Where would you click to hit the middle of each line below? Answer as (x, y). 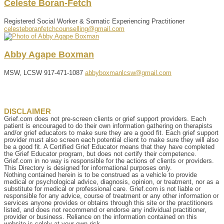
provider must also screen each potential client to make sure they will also (111, 139)
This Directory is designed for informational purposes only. (88, 167)
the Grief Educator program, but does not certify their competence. (100, 153)
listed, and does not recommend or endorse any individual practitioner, (105, 209)
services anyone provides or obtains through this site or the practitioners (108, 202)
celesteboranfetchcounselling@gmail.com (64, 28)
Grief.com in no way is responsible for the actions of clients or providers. (109, 160)
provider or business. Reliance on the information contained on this (100, 216)
